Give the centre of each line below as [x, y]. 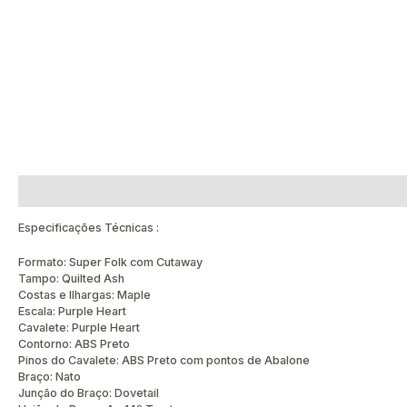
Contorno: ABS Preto [74, 343]
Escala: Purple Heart [72, 311]
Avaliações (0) [149, 191]
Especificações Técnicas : [89, 227]
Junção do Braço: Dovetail [89, 392]
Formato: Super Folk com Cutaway [110, 262]
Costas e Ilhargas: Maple [84, 294]
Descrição [52, 191]
